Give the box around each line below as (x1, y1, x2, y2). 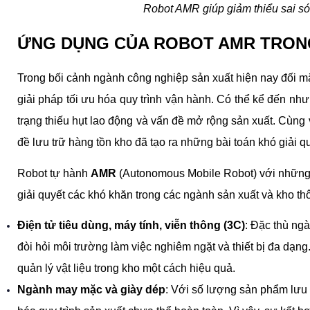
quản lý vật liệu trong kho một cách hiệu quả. (17, 262, 235, 274)
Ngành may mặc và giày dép (17, 283, 165, 295)
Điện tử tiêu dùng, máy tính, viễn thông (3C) (17, 219, 245, 231)
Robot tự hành (17, 167, 91, 179)
